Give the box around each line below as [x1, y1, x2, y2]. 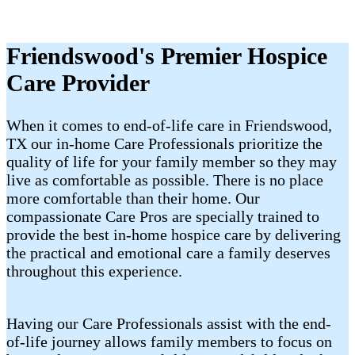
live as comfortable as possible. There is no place [6, 171, 323, 189]
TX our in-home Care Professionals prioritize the [6, 135, 323, 153]
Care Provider [6, 70, 150, 97]
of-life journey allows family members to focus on [6, 333, 332, 351]
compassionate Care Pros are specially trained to [6, 208, 319, 226]
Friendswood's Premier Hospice [6, 43, 327, 70]
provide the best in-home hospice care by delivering [6, 226, 341, 244]
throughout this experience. [6, 262, 182, 281]
